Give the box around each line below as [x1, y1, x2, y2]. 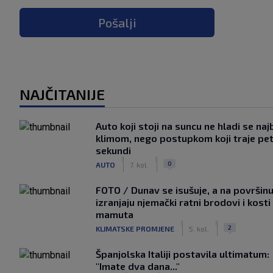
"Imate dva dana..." [96, 260, 180, 272]
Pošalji [97, 15, 136, 30]
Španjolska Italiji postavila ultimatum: [96, 248, 269, 260]
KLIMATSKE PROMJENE [96, 224, 174, 233]
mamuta [96, 208, 133, 220]
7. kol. [130, 160, 149, 169]
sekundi [96, 144, 131, 156]
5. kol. [189, 224, 209, 233]
